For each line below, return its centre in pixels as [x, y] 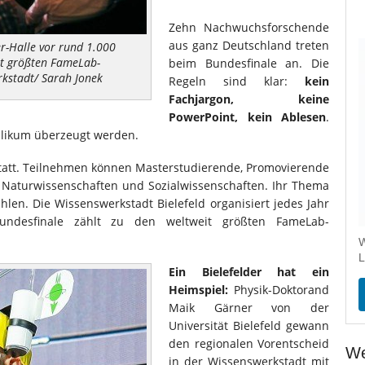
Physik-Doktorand [279, 290]
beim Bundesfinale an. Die [249, 63]
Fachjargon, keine [249, 99]
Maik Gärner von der [249, 308]
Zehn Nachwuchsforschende [249, 27]
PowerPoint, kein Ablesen [247, 117]
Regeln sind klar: [237, 81]
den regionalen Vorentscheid [249, 343]
